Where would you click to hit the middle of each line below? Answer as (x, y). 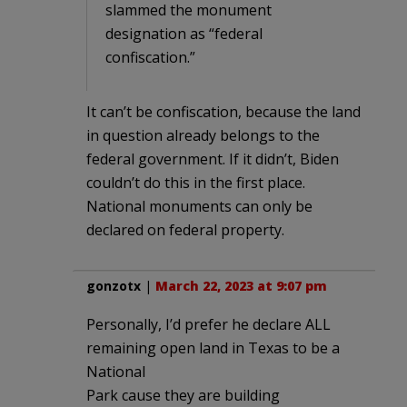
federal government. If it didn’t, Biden (213, 159)
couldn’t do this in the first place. (196, 183)
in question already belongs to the (203, 136)
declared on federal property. (185, 230)
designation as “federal (184, 34)
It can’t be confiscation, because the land (223, 112)
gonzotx (114, 286)
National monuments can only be (199, 207)
